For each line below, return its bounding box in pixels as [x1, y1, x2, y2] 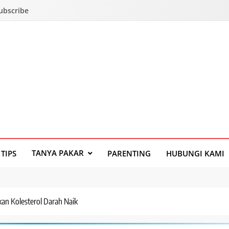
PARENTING [107, 148, 151, 158]
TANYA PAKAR [32, 148, 84, 158]
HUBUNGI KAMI [166, 148, 224, 158]
